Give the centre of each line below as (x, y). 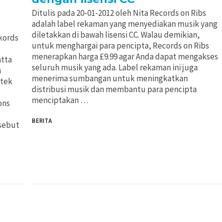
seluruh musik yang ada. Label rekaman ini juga (114, 67)
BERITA (42, 120)
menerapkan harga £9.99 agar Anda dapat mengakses (125, 56)
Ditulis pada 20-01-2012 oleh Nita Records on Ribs (119, 13)
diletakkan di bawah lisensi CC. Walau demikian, (115, 34)
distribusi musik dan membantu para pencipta (114, 89)
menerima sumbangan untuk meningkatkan (110, 78)
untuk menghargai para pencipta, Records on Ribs (120, 45)
